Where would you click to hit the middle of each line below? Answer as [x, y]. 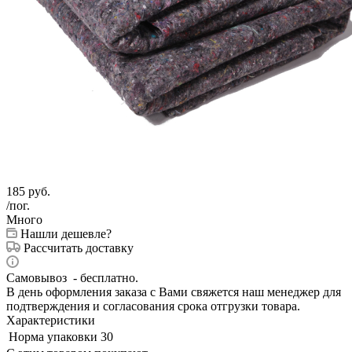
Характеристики [51, 320]
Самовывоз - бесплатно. [72, 277]
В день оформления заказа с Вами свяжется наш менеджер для [174, 291]
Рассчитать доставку [79, 247]
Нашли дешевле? [66, 233]
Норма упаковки [53, 336]
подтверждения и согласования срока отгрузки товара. [153, 306]
